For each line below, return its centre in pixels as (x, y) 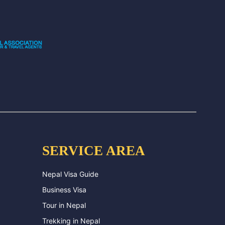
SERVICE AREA (93, 150)
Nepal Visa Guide (70, 174)
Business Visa (64, 189)
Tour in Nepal (64, 205)
